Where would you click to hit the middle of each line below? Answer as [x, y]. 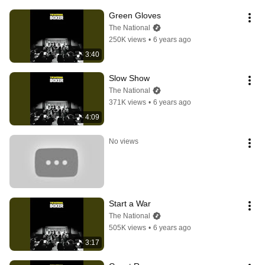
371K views [127, 103]
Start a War [130, 204]
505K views [127, 228]
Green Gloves [135, 16]
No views [124, 142]
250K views [127, 40]
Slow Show [129, 78]
